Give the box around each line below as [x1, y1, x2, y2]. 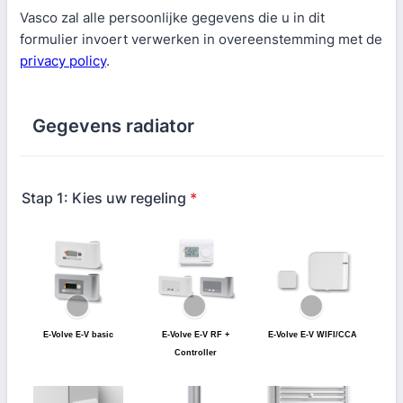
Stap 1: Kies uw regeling [22, 189, 186, 207]
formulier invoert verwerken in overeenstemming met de [20, 31, 382, 48]
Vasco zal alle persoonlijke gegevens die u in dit [20, 9, 325, 26]
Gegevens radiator [32, 115, 194, 137]
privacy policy [20, 52, 106, 69]
